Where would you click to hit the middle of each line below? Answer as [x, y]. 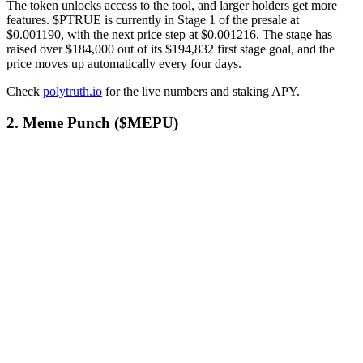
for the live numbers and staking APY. [201, 91]
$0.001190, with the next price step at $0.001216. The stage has [169, 34]
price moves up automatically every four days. [124, 63]
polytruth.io [73, 91]
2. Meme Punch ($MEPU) [92, 122]
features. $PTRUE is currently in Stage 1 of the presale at [153, 19]
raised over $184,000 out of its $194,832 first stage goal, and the [171, 49]
